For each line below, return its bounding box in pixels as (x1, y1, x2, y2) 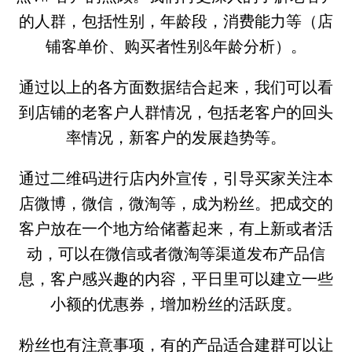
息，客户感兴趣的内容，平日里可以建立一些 (19, 269, 333, 288)
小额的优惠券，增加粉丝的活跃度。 (50, 294, 302, 313)
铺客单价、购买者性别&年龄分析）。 (46, 36, 306, 56)
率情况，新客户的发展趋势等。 (66, 127, 286, 147)
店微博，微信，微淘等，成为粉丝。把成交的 (19, 193, 333, 213)
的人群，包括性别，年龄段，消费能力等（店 (19, 11, 333, 31)
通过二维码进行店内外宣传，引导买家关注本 (19, 168, 333, 188)
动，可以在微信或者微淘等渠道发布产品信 (27, 244, 325, 263)
